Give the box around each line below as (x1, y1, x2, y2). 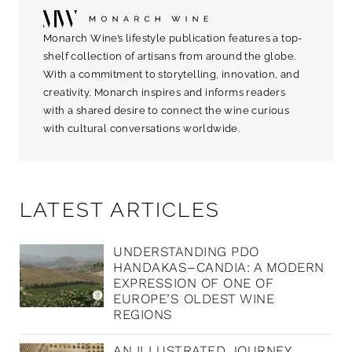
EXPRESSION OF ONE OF (113, 275, 274, 291)
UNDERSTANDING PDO (113, 244, 259, 260)
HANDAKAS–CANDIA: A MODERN (113, 259, 324, 276)
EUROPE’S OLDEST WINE (113, 291, 275, 307)
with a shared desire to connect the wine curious (43, 104, 290, 117)
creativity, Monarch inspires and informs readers (43, 86, 286, 99)
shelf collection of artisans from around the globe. (43, 50, 296, 63)
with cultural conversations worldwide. (43, 123, 240, 135)
